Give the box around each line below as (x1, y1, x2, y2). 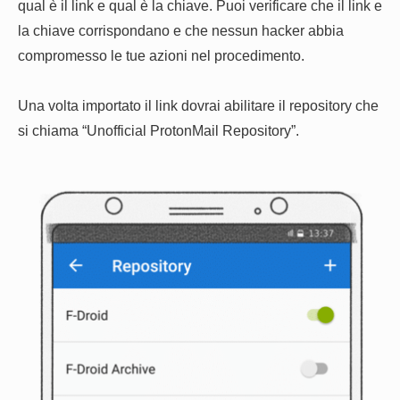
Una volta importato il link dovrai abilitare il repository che (18, 97, 379, 114)
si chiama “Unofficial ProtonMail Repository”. (18, 122, 299, 139)
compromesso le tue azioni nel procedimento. (18, 46, 304, 63)
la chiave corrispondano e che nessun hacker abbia (18, 21, 344, 38)
